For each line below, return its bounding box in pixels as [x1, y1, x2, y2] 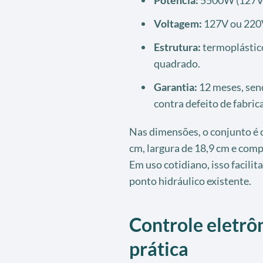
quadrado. [153, 56, 200, 70]
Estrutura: [153, 40, 201, 53]
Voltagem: [153, 16, 202, 30]
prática [129, 237, 188, 260]
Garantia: [153, 80, 197, 93]
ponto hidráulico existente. [129, 174, 251, 187]
